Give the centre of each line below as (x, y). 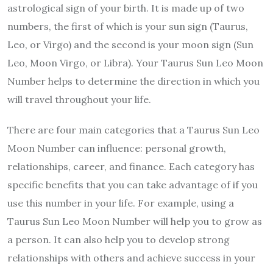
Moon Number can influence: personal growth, (117, 148)
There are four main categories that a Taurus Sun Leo (133, 130)
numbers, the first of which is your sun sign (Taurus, (128, 27)
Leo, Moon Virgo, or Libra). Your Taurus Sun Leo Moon (135, 63)
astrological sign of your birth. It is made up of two (126, 8)
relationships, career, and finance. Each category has (131, 167)
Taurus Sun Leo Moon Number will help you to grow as (135, 222)
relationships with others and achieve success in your (131, 258)
